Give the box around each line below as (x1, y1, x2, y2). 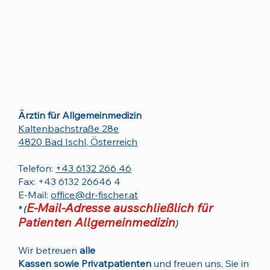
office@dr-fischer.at (51, 189, 139, 201)
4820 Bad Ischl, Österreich (18, 136, 138, 148)
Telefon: (18, 162, 56, 175)
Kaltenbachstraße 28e (18, 122, 119, 135)
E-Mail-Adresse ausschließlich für (27, 200, 213, 216)
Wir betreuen (18, 244, 80, 257)
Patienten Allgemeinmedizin (18, 215, 176, 230)
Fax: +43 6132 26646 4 (18, 175, 121, 188)
